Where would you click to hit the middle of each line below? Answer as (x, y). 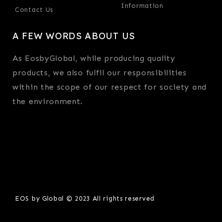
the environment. (48, 101)
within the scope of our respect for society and (110, 87)
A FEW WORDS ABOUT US (74, 36)
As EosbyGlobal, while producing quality (94, 58)
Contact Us (34, 9)
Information (142, 5)
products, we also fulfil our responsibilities (100, 72)
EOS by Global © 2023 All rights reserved (85, 198)
